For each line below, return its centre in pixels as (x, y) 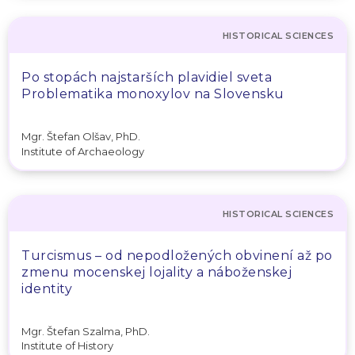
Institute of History (67, 345)
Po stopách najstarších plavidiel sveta (147, 77)
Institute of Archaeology (83, 151)
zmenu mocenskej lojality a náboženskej (157, 272)
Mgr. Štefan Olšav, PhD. (81, 136)
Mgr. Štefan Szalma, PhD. (86, 331)
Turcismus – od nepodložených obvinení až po (177, 255)
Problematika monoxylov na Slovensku (153, 94)
